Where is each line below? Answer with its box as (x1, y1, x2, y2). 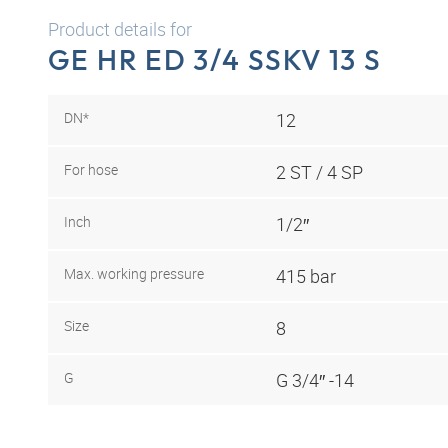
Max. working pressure (64, 263, 204, 283)
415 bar (276, 263, 336, 288)
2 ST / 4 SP (276, 159, 363, 184)
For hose (64, 159, 118, 179)
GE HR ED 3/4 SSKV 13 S (48, 42, 382, 77)
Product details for (48, 17, 192, 41)
